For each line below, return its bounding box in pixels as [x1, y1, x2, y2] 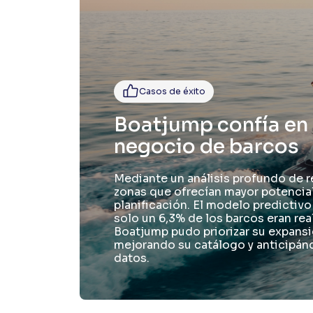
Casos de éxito [139, 85, 206, 97]
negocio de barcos [114, 133, 300, 159]
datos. [114, 250, 150, 265]
